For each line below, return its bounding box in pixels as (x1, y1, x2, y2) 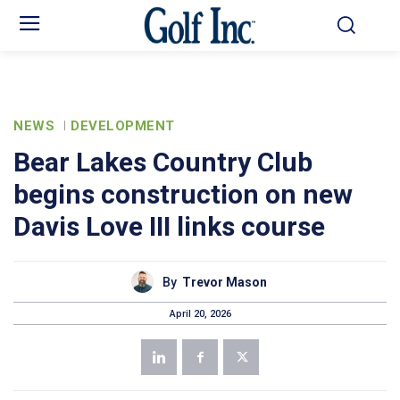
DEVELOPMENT (71, 118, 175, 135)
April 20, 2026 (169, 307, 231, 320)
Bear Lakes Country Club (13, 146, 312, 179)
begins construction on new (13, 179, 353, 211)
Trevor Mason (181, 274, 267, 289)
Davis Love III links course (13, 211, 325, 243)
